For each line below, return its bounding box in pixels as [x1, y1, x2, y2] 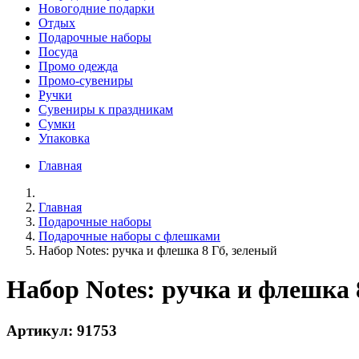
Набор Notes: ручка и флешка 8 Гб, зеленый [38, 243, 277, 257]
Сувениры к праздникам [38, 102, 173, 116]
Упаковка [38, 131, 90, 145]
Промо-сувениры [38, 73, 133, 87]
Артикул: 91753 [6, 321, 117, 339]
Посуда [38, 44, 78, 58]
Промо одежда [38, 58, 118, 73]
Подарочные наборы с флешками [38, 228, 220, 243]
